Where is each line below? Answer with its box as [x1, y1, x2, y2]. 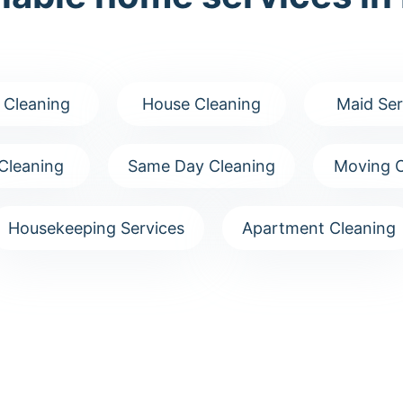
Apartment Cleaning [241, 219, 396, 237]
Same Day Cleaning [128, 157, 275, 175]
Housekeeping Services [7, 219, 184, 237]
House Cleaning [142, 94, 261, 113]
